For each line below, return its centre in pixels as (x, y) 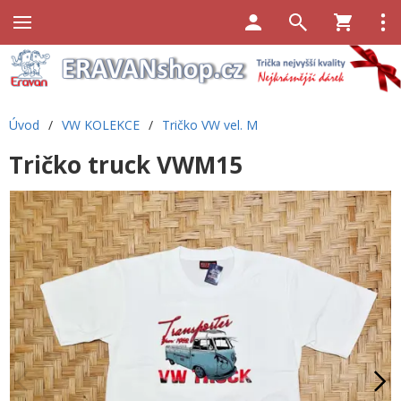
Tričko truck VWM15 (126, 164)
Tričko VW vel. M (210, 124)
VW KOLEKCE (101, 124)
